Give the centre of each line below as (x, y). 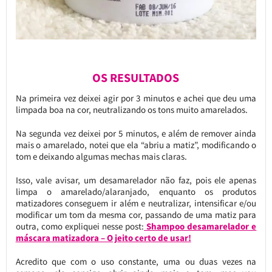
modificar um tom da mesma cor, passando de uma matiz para (136, 215)
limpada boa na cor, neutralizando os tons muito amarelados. (131, 110)
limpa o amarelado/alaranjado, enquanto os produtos (136, 192)
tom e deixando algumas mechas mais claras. (101, 157)
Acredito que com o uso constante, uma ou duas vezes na (136, 262)
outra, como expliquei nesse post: (80, 226)
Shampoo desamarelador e (200, 226)
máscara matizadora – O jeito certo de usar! (103, 238)
